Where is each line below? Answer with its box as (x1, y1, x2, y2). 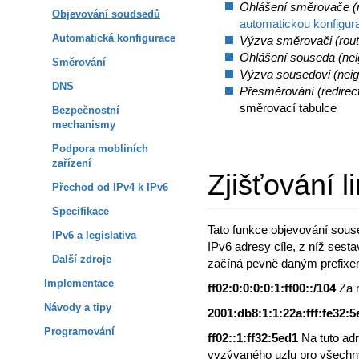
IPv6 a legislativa (52, 229, 136, 242)
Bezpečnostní (52, 104, 119, 117)
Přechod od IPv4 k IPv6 (52, 181, 168, 194)
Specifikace (52, 205, 109, 218)
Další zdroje (52, 253, 111, 266)
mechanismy (52, 119, 115, 131)
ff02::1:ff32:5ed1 (208, 331, 301, 345)
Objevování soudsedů (52, 8, 160, 21)
